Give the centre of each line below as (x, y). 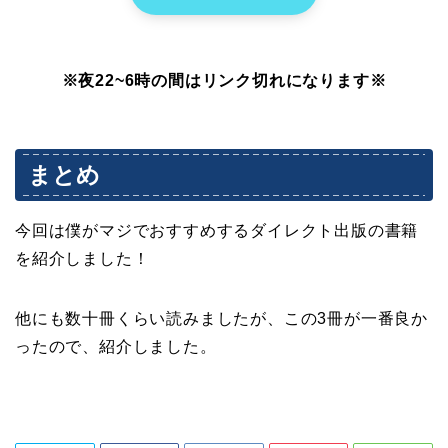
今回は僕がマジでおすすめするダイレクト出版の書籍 (217, 231)
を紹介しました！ (82, 259)
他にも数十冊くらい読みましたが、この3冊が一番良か (221, 319)
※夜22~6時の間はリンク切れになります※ (224, 81)
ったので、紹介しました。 (116, 347)
